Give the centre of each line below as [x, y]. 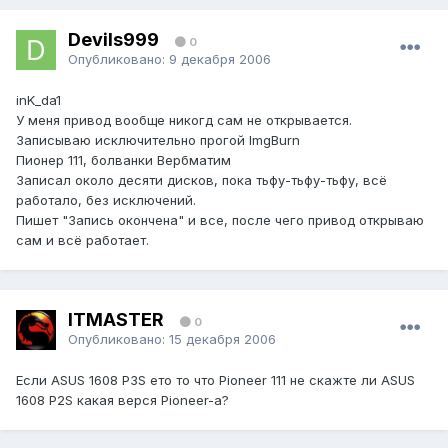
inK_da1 [38, 100]
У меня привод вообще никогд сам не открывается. [184, 120]
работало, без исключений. [106, 200]
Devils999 [113, 39]
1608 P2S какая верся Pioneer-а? [122, 400]
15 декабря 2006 [222, 338]
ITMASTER [116, 319]
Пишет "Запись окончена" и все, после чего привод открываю [220, 220]
